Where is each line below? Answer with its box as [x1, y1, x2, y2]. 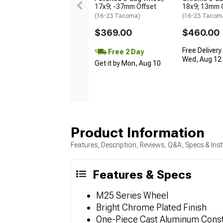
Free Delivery [182, 46, 222, 55]
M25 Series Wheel [96, 190, 168, 201]
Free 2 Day [107, 47, 144, 56]
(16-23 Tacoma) [95, 12, 140, 20]
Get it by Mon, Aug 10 [95, 59, 161, 68]
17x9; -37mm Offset [95, 2, 156, 11]
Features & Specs [93, 168, 192, 182]
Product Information [71, 124, 205, 141]
